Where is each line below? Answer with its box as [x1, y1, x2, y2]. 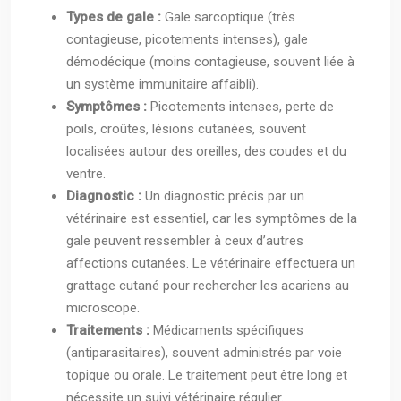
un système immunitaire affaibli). [66, 76, 259, 93]
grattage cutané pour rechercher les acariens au [66, 277, 349, 294]
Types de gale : [66, 9, 165, 26]
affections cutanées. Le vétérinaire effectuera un [66, 255, 355, 272]
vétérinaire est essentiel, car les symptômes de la [66, 210, 357, 227]
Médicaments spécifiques [153, 322, 303, 339]
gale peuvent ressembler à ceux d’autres [66, 233, 303, 250]
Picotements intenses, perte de [150, 98, 334, 115]
